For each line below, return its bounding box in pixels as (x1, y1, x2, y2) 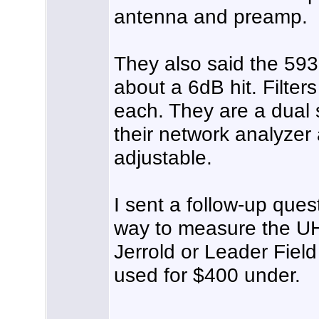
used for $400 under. (114, 263, 300, 287)
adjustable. (114, 146, 212, 169)
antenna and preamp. (114, 5, 308, 28)
